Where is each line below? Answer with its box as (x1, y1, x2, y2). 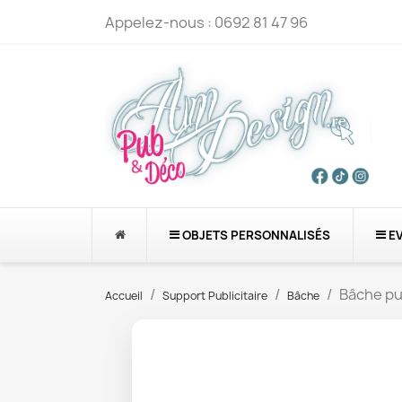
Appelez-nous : (105, 13, 214, 32)
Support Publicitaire (162, 287, 267, 303)
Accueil (105, 287, 143, 303)
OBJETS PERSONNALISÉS (182, 226, 330, 243)
